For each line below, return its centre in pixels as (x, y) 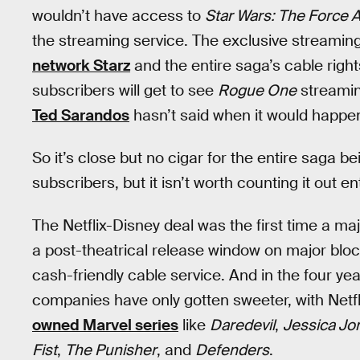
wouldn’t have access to (119, 16)
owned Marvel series (105, 325)
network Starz (81, 66)
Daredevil (242, 325)
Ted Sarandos (81, 116)
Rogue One (257, 91)
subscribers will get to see (125, 91)
